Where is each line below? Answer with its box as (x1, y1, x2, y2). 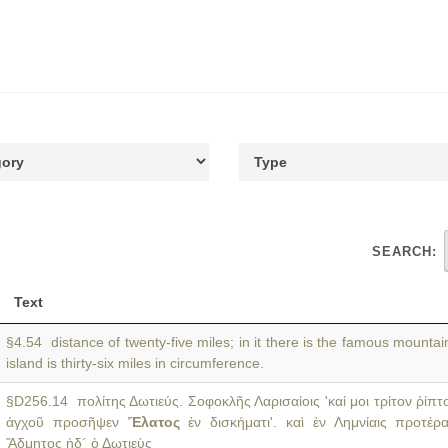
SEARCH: (372, 244, 437, 259)
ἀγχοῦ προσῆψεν (6, 414, 128, 430)
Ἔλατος (127, 414, 180, 430)
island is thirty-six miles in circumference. (6, 355, 264, 371)
